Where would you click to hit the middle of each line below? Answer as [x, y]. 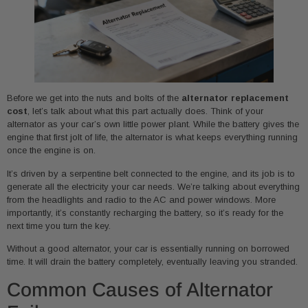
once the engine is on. [51, 151]
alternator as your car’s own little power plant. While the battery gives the [153, 124]
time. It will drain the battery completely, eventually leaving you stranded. [152, 262]
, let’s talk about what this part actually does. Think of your [145, 111]
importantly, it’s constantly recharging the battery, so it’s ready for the [145, 212]
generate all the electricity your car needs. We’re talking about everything [153, 186]
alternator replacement [235, 98]
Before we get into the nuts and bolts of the [94, 98]
